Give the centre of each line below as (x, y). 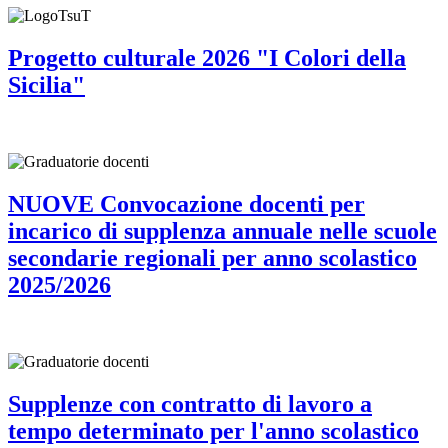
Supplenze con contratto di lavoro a (190, 403)
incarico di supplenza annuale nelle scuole (222, 230)
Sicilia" (46, 84)
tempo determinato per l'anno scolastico (213, 430)
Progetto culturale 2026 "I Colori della (207, 57)
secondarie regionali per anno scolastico (212, 257)
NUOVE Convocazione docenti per (186, 203)
